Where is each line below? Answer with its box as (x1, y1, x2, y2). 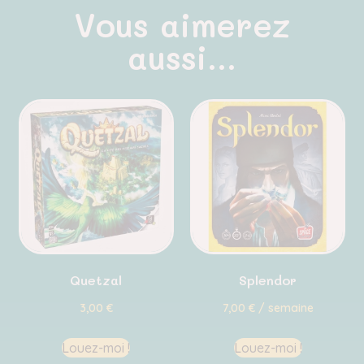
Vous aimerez (74, 3, 290, 46)
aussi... (128, 36, 236, 79)
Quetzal (70, 271, 123, 288)
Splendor (239, 271, 297, 288)
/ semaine (254, 300, 314, 314)
